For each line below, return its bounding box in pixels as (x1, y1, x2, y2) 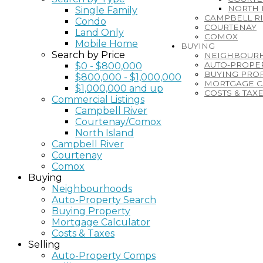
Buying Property (52, 205, 130, 217)
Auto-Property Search (52, 194, 156, 205)
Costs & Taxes (52, 228, 114, 239)
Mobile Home (75, 38, 138, 49)
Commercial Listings (52, 94, 144, 105)
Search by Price (52, 49, 125, 60)
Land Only (75, 27, 124, 38)
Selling (28, 239, 60, 250)
